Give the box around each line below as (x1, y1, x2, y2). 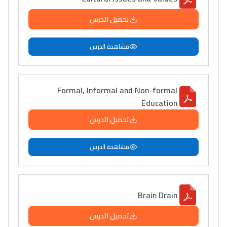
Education (141, 95, 177, 110)
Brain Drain (138, 187, 177, 203)
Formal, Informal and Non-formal (57, 83, 177, 98)
